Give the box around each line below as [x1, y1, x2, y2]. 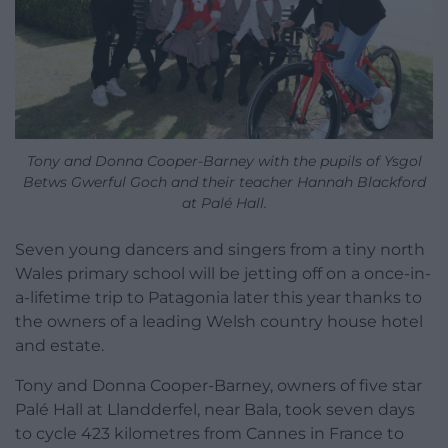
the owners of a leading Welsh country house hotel [15, 311, 423, 331]
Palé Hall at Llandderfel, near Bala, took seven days [15, 399, 415, 419]
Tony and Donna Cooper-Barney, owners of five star [15, 375, 422, 395]
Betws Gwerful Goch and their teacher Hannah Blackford [22, 172, 426, 191]
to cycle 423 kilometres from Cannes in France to [15, 423, 404, 443]
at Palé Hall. [181, 193, 267, 212]
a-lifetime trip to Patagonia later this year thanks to [15, 287, 422, 307]
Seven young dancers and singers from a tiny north [15, 239, 425, 259]
